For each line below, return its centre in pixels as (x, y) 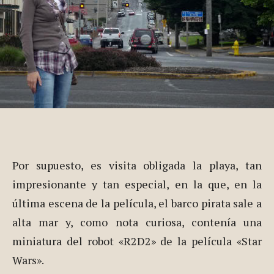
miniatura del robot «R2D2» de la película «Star (137, 241)
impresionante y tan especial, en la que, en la (137, 184)
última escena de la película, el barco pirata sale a (137, 203)
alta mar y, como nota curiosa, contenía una (137, 222)
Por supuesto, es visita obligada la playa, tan (137, 165)
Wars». (28, 260)
